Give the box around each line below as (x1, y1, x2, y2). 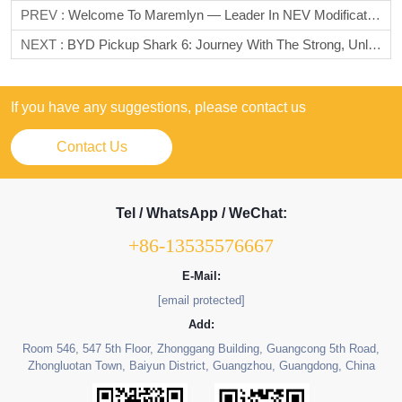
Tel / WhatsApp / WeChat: (115, 205, 287, 222)
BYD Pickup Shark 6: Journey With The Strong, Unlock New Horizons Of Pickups (67, 37, 368, 53)
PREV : (21, 7, 68, 23)
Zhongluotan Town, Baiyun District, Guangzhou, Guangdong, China (27, 359, 375, 373)
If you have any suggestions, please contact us (11, 100, 306, 116)
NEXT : (21, 37, 67, 53)
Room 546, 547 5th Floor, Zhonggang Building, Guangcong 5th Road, (22, 342, 380, 356)
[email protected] (157, 293, 245, 308)
